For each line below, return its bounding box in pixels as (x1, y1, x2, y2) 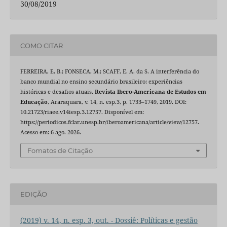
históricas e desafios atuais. (20, 88, 95, 96)
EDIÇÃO (20, 190, 47, 199)
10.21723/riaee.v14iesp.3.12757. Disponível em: (20, 108, 144, 116)
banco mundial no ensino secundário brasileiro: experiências (20, 78, 182, 86)
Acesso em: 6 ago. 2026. (20, 129, 81, 136)
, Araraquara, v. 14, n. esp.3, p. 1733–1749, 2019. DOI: (47, 98, 186, 106)
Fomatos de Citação (27, 146, 93, 155)
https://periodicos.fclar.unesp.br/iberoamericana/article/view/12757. (20, 119, 199, 126)
